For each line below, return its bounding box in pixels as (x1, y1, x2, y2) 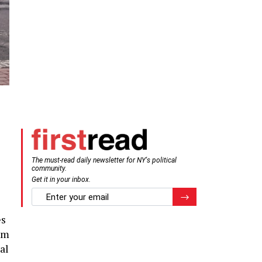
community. (32, 164, 67, 173)
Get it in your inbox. (32, 175, 91, 184)
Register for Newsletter (189, 192, 250, 199)
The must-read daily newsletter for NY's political (32, 156, 177, 165)
